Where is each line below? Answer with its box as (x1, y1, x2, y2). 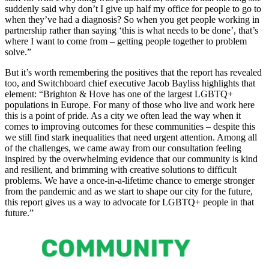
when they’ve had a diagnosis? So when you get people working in (5, 14, 259, 25)
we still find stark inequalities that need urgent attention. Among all (5, 132, 257, 143)
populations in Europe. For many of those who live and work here (5, 100, 255, 110)
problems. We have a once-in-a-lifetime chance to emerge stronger (5, 175, 255, 186)
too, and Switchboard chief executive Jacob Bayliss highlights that (5, 78, 255, 89)
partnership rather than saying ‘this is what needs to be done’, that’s (5, 25, 258, 36)
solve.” (5, 47, 31, 58)
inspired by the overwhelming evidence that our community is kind (5, 154, 258, 165)
